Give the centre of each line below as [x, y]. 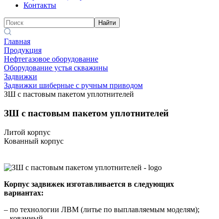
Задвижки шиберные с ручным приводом [73, 86]
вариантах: [24, 193]
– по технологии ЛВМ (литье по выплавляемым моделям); [102, 209]
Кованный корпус [34, 141]
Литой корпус [27, 132]
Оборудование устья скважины [56, 68]
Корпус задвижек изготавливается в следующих [89, 184]
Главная [17, 42]
